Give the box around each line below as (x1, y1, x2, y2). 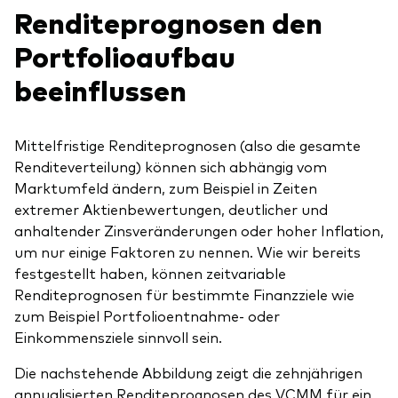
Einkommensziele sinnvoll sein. (14, 327, 222, 347)
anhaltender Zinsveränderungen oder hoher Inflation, (14, 220, 384, 241)
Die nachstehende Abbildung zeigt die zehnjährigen (14, 362, 362, 383)
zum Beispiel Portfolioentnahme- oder (14, 306, 280, 326)
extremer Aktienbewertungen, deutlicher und (14, 199, 328, 219)
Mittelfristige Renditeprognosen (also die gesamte (14, 135, 361, 155)
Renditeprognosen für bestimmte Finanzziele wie (14, 284, 354, 305)
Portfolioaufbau (14, 36, 235, 76)
